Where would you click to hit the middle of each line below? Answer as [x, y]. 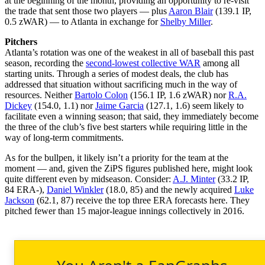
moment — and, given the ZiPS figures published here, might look [129, 168]
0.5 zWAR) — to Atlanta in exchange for [83, 21]
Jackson [20, 200]
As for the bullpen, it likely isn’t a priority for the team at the [117, 157]
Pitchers [21, 41]
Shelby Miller [185, 21]
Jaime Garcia [119, 105]
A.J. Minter [194, 179]
